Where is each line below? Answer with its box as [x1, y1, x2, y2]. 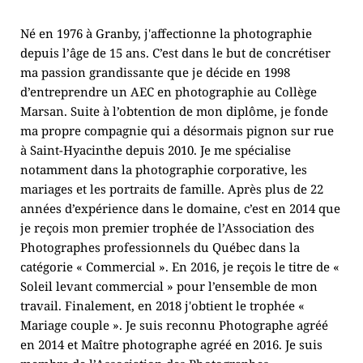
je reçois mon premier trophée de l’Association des [20, 219, 315, 236]
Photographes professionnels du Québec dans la [20, 238, 301, 255]
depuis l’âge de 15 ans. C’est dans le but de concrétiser [20, 44, 331, 61]
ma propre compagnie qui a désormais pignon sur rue [20, 122, 335, 139]
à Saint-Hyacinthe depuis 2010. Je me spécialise [20, 141, 292, 158]
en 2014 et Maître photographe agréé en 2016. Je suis [20, 335, 323, 352]
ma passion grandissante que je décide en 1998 [20, 63, 291, 80]
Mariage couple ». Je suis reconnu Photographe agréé [20, 316, 329, 333]
